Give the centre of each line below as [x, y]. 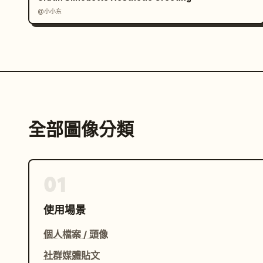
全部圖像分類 [81, 129]
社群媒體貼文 [72, 255]
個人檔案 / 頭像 [76, 234]
